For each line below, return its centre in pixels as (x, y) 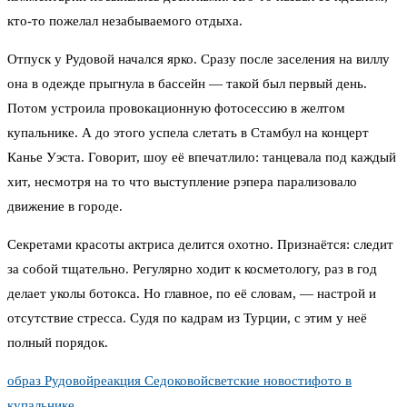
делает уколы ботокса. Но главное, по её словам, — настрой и (192, 294)
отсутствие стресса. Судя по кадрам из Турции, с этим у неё (187, 318)
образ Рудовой (50, 381)
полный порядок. (58, 343)
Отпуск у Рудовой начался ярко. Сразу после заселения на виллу (199, 60)
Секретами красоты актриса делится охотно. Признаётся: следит (200, 245)
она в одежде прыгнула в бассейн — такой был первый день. (187, 84)
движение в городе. (65, 207)
